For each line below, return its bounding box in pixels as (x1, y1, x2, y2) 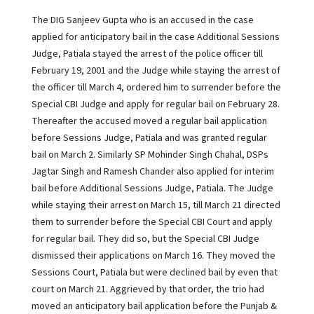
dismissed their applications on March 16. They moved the (31, 249, 275, 263)
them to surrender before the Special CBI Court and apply (31, 215, 273, 229)
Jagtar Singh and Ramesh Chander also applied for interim (31, 165, 274, 179)
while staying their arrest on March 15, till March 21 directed (31, 198, 280, 212)
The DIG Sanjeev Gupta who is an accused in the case (31, 13, 254, 27)
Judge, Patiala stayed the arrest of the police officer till (31, 47, 263, 61)
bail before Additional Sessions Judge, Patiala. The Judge (31, 182, 273, 196)
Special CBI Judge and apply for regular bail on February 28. (31, 97, 280, 111)
